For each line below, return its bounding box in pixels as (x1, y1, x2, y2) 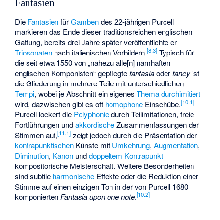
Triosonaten (15, 47, 53, 57)
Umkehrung (112, 139, 150, 150)
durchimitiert (161, 88, 201, 99)
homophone (105, 98, 143, 109)
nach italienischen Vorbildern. (52, 47, 147, 57)
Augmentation (154, 139, 198, 150)
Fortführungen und (15, 119, 76, 130)
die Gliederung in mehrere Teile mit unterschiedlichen (15, 78, 184, 88)
